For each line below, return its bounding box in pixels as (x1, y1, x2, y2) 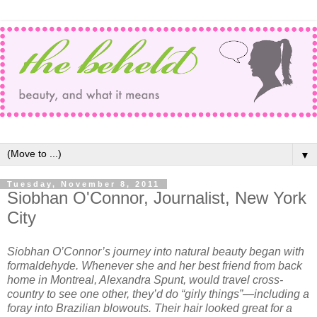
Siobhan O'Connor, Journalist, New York (7, 188, 306, 207)
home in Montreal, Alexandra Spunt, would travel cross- (7, 273, 283, 286)
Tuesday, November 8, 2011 (7, 179, 160, 188)
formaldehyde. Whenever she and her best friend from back (7, 259, 302, 272)
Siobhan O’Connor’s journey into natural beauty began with (7, 245, 304, 258)
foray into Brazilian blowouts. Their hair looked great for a (7, 301, 292, 314)
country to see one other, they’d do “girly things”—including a (7, 287, 309, 300)
